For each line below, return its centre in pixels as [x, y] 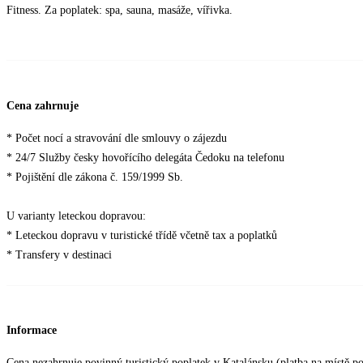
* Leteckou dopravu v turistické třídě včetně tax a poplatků [142, 235]
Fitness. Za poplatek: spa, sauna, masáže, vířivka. [120, 11]
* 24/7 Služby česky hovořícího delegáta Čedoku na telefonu [145, 157]
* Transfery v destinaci [59, 254]
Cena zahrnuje [43, 105]
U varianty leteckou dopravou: [76, 216]
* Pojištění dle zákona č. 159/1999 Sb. [95, 177]
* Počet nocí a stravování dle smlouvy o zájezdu [117, 138]
